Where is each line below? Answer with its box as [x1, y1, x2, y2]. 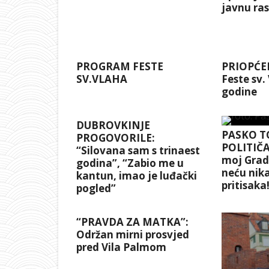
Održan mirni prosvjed [76, 228, 189, 242]
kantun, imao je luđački [76, 169, 197, 183]
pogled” [76, 181, 116, 196]
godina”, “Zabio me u [76, 156, 184, 171]
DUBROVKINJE [76, 118, 150, 133]
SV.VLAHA [76, 72, 127, 86]
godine [221, 85, 257, 99]
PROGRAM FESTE [76, 59, 163, 74]
